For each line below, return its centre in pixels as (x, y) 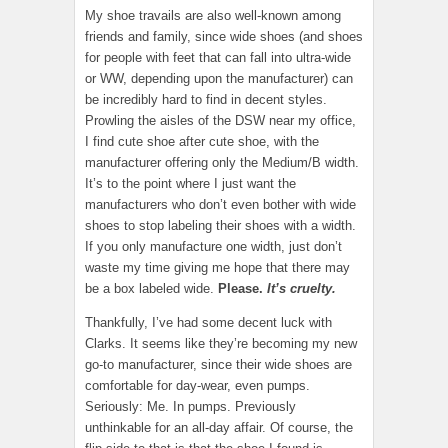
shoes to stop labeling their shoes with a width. (220, 226)
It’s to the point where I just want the (190, 184)
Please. (240, 289)
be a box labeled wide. (151, 289)
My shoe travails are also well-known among (213, 16)
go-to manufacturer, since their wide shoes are (218, 365)
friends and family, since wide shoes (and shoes (224, 37)
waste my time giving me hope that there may (217, 268)
